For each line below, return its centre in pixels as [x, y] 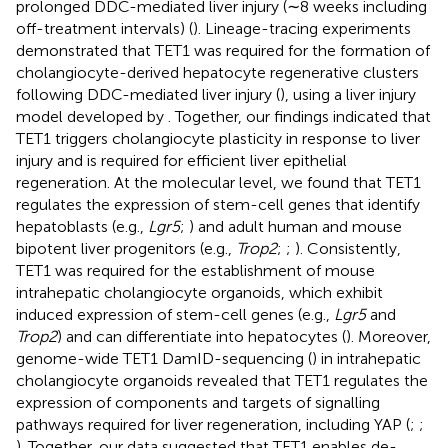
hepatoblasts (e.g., [82, 226]
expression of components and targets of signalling [198, 402]
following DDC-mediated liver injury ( [148, 94]
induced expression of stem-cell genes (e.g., [175, 314]
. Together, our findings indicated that [299, 116]
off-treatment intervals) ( [104, 28]
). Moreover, [388, 336]
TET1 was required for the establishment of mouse [195, 270]
